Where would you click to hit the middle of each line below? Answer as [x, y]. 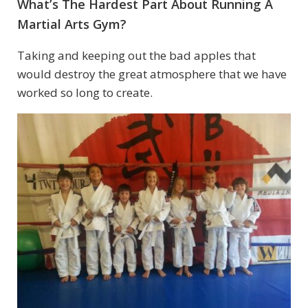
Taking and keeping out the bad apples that [136, 56]
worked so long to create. [85, 93]
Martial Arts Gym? [72, 24]
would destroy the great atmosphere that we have [152, 74]
